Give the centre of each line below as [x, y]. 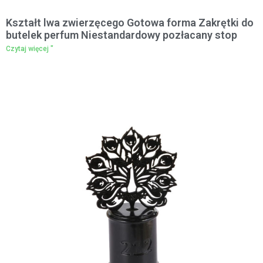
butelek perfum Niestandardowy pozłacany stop [122, 35]
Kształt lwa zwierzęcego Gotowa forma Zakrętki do [130, 23]
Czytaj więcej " [30, 49]
